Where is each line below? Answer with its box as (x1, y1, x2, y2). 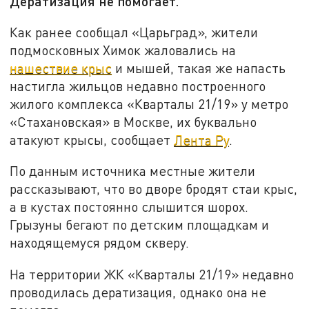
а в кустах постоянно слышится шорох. (10, 199, 249, 215)
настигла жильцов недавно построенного (10, 77, 266, 94)
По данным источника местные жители (10, 163, 256, 179)
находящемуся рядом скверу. (10, 235, 190, 251)
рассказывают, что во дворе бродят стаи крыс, (10, 181, 298, 197)
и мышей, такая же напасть (112, 59, 286, 76)
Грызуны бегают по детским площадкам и (10, 217, 270, 233)
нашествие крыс (10, 59, 112, 76)
